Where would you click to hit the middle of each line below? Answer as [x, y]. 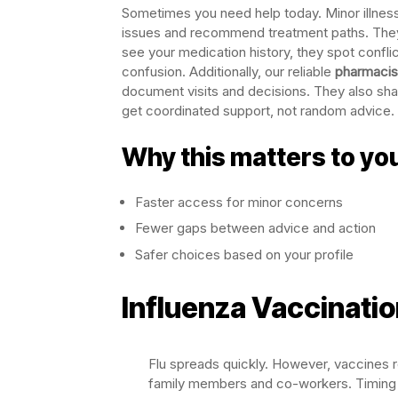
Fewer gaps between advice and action [255, 228]
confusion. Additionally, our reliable [228, 71]
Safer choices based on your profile [244, 254]
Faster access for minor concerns [239, 202]
